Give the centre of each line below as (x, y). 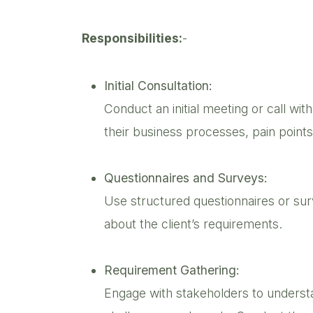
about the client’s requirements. (195, 224)
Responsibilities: (132, 38)
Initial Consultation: (160, 85)
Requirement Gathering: (174, 270)
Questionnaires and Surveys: (188, 177)
